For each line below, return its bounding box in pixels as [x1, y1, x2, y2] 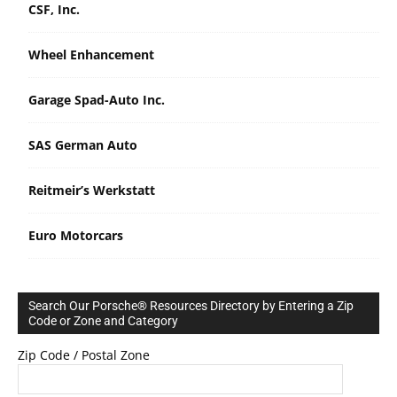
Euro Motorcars [28, 226, 123, 244]
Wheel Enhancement [28, 45, 154, 63]
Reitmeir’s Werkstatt [28, 181, 155, 198]
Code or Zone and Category [28, 313, 178, 328]
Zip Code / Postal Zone [18, 346, 150, 363]
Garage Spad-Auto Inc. [28, 90, 165, 108]
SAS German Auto [28, 136, 137, 153]
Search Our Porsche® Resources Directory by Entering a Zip [28, 298, 354, 313]
